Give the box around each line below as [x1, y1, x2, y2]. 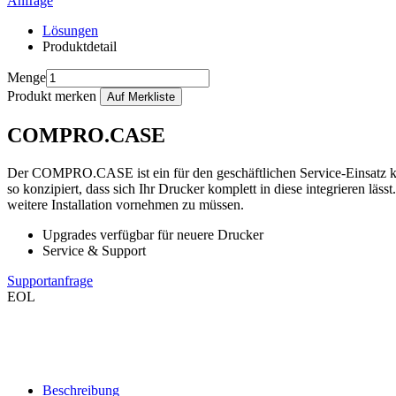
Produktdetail [42, 39, 117, 54]
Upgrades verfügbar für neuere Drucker [42, 226, 263, 242]
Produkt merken [7, 88, 96, 103]
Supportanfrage [7, 272, 93, 288]
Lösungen [42, 23, 98, 38]
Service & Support [42, 242, 146, 258]
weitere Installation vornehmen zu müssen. [7, 196, 244, 212]
